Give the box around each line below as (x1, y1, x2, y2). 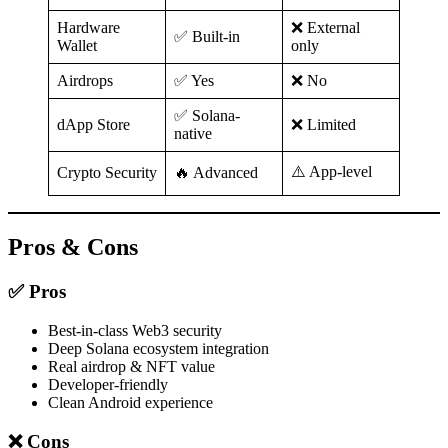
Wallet (57, 37, 97, 55)
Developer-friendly (48, 375, 168, 393)
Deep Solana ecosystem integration (48, 339, 269, 357)
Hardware (57, 19, 120, 37)
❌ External (291, 19, 360, 37)
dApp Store (57, 116, 130, 134)
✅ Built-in (174, 28, 240, 46)
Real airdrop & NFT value (48, 357, 215, 375)
